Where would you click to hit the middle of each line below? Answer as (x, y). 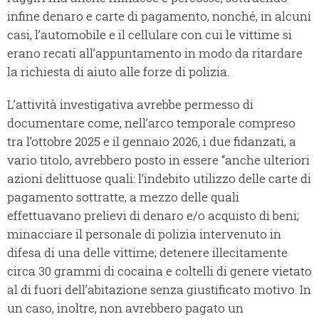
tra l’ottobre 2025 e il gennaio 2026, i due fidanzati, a (152, 142)
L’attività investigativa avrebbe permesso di (130, 105)
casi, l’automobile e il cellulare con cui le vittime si (150, 35)
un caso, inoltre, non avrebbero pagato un (125, 308)
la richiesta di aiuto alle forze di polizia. (118, 72)
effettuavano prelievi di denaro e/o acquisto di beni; (153, 216)
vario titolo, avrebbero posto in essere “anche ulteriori (158, 160)
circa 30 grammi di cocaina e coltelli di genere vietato (159, 271)
